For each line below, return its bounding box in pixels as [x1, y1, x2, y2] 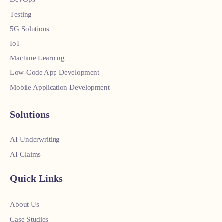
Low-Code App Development [10, 68, 99, 77]
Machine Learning [10, 54, 65, 62]
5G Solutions [10, 24, 49, 33]
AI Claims [10, 150, 41, 158]
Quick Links [10, 173, 63, 184]
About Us [10, 200, 39, 208]
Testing [10, 10, 32, 18]
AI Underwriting [10, 135, 60, 144]
